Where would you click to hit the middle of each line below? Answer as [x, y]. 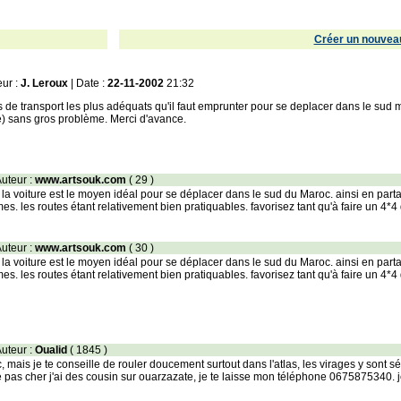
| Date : [88, 83]
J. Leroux [44, 83]
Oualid [51, 350]
